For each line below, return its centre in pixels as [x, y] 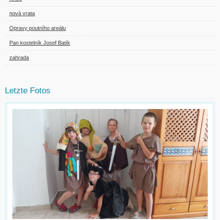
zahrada [19, 57]
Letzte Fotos [28, 90]
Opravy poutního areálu [38, 28]
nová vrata [22, 13]
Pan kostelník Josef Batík [40, 42]
